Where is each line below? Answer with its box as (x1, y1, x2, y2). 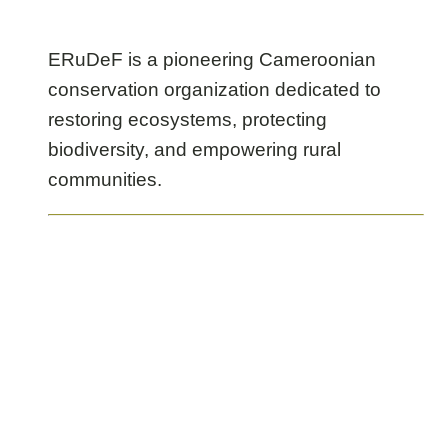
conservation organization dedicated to (48, 79, 381, 100)
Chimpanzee (211, 9, 322, 30)
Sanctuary (211, 39, 300, 60)
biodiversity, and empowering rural (48, 139, 341, 160)
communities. (48, 169, 162, 190)
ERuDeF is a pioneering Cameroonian (48, 49, 376, 70)
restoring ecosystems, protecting (48, 109, 327, 130)
